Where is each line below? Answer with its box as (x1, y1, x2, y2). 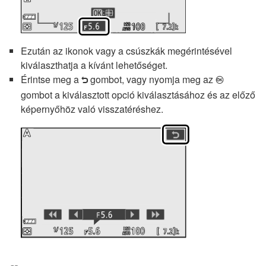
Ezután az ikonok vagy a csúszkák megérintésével (21, 43, 232, 58)
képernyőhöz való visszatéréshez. (21, 102, 163, 116)
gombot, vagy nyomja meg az (88, 72, 216, 86)
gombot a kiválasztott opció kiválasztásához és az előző (21, 87, 255, 102)
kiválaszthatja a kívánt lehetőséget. (21, 58, 167, 72)
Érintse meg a (21, 72, 81, 86)
